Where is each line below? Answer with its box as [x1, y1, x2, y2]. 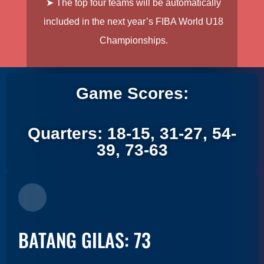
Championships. [99, 35, 168, 45]
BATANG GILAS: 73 [18, 226, 151, 253]
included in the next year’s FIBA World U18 [44, 16, 223, 27]
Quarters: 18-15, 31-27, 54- [28, 124, 236, 143]
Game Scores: [75, 84, 189, 103]
